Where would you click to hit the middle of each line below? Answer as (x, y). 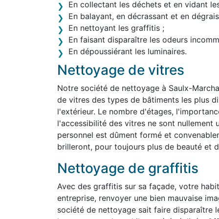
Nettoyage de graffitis (128, 168)
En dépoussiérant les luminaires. (128, 51)
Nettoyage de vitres (121, 70)
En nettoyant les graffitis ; (116, 28)
